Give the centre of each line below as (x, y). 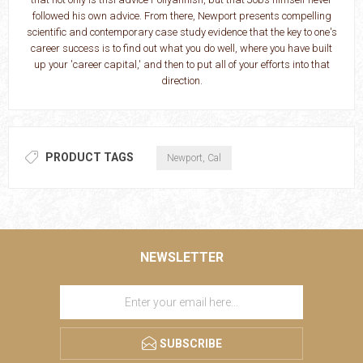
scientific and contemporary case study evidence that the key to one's (181, 32)
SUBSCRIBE (190, 344)
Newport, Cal (194, 158)
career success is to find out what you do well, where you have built (181, 49)
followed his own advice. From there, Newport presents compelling (181, 16)
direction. (181, 81)
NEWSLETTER (181, 258)
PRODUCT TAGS (90, 157)
